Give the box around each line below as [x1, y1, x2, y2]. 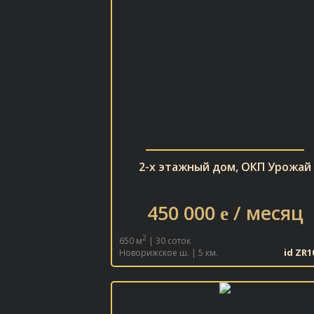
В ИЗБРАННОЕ [194, 262, 256, 275]
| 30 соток [146, 235, 191, 247]
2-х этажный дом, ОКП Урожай [139, 159, 311, 175]
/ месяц [228, 200, 303, 226]
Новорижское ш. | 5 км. [118, 247, 218, 259]
